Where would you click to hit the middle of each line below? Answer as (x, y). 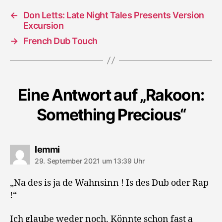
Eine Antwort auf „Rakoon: (111, 95)
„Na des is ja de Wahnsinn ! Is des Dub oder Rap (109, 183)
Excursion (43, 26)
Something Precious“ (111, 115)
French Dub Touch (60, 41)
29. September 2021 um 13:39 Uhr (90, 161)
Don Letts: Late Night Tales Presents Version (113, 15)
